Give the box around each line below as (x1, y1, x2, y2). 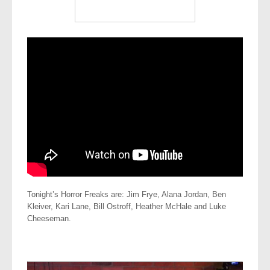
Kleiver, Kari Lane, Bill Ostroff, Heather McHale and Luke (27, 202, 226, 212)
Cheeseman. (27, 214, 71, 224)
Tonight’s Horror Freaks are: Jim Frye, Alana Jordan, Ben (27, 190, 226, 199)
